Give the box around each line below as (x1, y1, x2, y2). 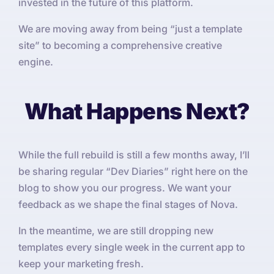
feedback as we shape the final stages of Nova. (18, 198, 238, 211)
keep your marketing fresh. (18, 257, 144, 270)
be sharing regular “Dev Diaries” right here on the (18, 165, 248, 178)
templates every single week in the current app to (18, 241, 245, 254)
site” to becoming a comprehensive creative (18, 39, 222, 52)
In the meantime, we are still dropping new (18, 224, 213, 237)
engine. (18, 56, 53, 68)
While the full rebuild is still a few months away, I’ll (18, 149, 250, 161)
